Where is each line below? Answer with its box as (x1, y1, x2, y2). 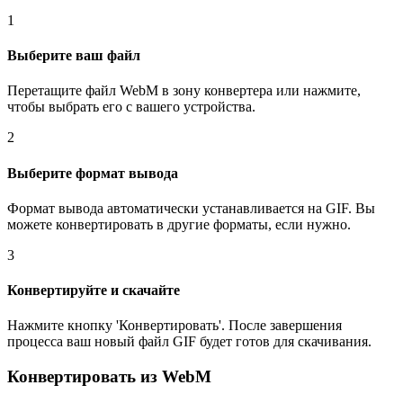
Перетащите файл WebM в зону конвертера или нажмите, (7, 83, 361, 99)
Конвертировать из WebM (7, 367, 211, 387)
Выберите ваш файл (7, 48, 140, 64)
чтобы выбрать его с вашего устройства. (7, 99, 255, 115)
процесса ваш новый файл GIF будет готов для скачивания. (7, 334, 372, 350)
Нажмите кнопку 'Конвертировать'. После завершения (7, 318, 342, 334)
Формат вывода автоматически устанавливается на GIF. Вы (7, 200, 375, 216)
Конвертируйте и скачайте (7, 282, 180, 299)
